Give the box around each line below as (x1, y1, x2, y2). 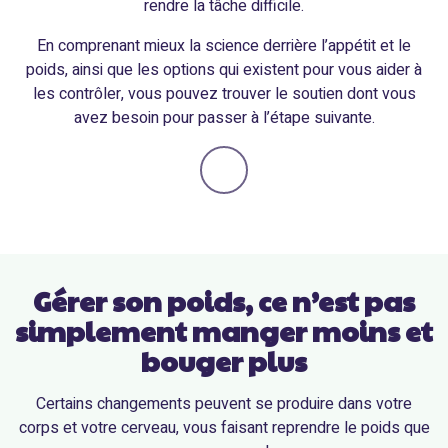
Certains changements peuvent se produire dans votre (36, 392, 412, 416)
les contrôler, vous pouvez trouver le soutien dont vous (32, 82, 416, 106)
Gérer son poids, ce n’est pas (33, 281, 415, 320)
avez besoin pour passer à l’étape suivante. (73, 106, 375, 130)
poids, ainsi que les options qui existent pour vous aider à (26, 58, 422, 82)
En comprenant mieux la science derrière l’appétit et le (37, 34, 411, 58)
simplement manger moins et (15, 311, 433, 350)
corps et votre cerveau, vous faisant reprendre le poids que (18, 416, 430, 440)
